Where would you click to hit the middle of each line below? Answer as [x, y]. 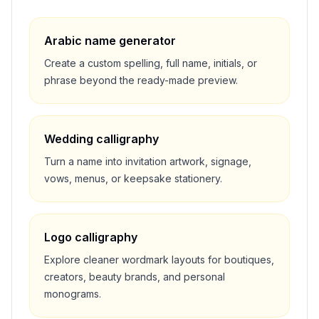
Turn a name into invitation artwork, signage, [148, 161]
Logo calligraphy [91, 237]
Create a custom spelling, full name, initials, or [151, 63]
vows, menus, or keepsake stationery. [133, 178]
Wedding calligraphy [101, 139]
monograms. [73, 294]
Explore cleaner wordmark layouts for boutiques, [159, 260]
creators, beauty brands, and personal [135, 277]
